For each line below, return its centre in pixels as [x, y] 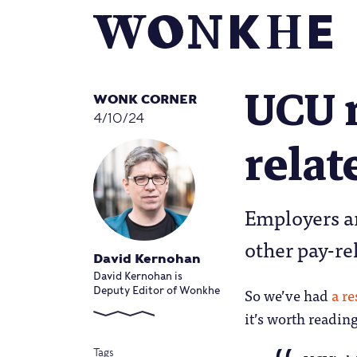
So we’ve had [288, 294]
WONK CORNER [145, 99]
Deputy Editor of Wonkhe [157, 291]
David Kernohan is [138, 277]
